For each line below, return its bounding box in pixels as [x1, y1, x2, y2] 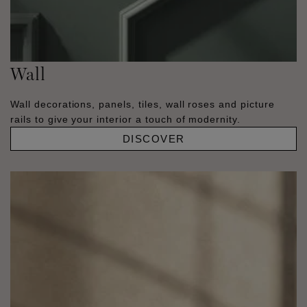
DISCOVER [122, 133, 185, 145]
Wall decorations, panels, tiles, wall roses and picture [10, 99, 275, 110]
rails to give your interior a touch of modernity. [10, 114, 241, 125]
